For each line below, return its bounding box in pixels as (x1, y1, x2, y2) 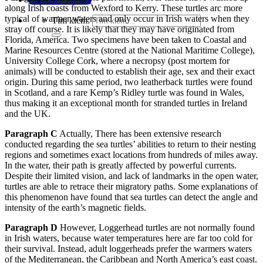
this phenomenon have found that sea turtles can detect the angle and (5, 192, 258, 202)
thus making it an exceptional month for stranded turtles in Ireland (5, 98, 247, 108)
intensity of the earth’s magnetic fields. (5, 203, 146, 213)
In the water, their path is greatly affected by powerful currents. (5, 160, 237, 170)
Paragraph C (5, 129, 58, 139)
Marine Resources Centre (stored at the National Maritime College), (5, 45, 255, 55)
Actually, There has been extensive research (58, 129, 221, 139)
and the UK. (5, 109, 50, 119)
